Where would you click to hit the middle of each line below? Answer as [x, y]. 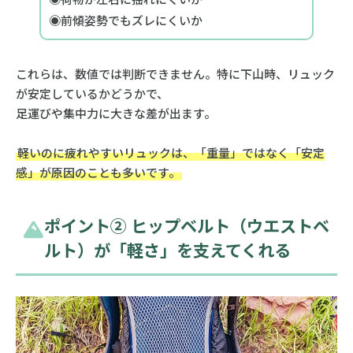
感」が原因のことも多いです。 [98, 172]
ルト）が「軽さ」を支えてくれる [167, 250]
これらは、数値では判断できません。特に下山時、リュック [175, 73]
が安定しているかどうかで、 [92, 93]
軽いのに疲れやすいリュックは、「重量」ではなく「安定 [171, 152]
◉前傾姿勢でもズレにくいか [125, 20]
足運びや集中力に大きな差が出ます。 [115, 113]
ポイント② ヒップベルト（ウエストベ [186, 225]
